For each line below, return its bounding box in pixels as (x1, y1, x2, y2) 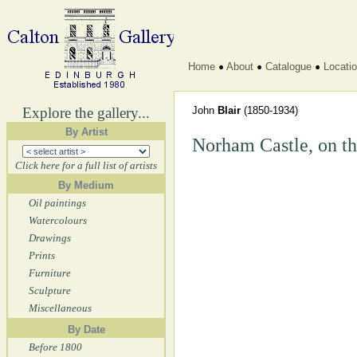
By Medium (58, 179, 114, 191)
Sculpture (29, 284, 71, 296)
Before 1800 (29, 341, 82, 353)
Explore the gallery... (22, 104, 150, 121)
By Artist (65, 126, 108, 138)
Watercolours (29, 214, 87, 226)
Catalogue (265, 61, 312, 73)
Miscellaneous (29, 302, 92, 314)
